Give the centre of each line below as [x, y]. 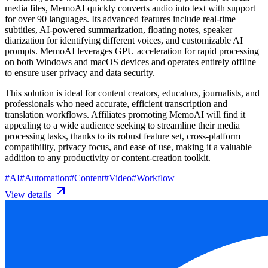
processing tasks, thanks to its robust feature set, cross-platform [123, 136]
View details [29, 194]
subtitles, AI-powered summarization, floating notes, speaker [118, 29]
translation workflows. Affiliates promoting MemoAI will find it [125, 114]
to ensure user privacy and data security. [80, 72]
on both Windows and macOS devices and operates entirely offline [130, 62]
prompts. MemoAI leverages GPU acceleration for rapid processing [132, 51]
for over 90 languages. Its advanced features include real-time [120, 19]
